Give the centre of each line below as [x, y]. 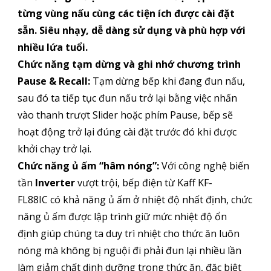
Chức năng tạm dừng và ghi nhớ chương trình [129, 64]
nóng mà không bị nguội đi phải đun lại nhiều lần [129, 251]
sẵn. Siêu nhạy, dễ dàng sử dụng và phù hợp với [131, 31]
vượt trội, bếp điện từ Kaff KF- [145, 183]
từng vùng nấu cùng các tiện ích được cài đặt [126, 14]
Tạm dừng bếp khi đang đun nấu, [167, 81]
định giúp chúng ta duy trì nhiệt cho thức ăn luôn [128, 234]
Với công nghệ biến [204, 166]
